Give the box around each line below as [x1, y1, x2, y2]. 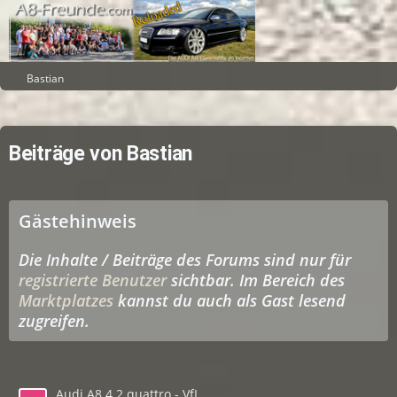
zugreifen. [19, 310, 90, 331]
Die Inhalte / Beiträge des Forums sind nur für [19, 249, 351, 270]
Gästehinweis [19, 209, 136, 233]
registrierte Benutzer [19, 269, 167, 291]
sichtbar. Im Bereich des [167, 269, 345, 291]
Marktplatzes [19, 290, 113, 311]
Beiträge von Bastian [9, 142, 192, 166]
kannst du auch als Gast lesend [113, 290, 346, 311]
